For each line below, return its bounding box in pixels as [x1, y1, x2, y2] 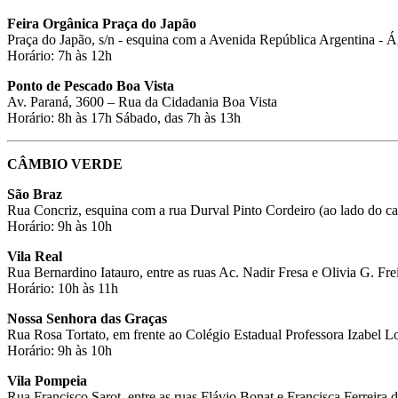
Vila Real [7, 248, 66, 264]
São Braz [7, 186, 66, 202]
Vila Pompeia [7, 372, 91, 388]
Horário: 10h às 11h [7, 280, 118, 296]
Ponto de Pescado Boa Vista [7, 77, 178, 93]
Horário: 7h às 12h [7, 47, 112, 63]
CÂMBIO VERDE [7, 155, 123, 171]
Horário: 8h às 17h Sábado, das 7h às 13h [7, 109, 241, 125]
